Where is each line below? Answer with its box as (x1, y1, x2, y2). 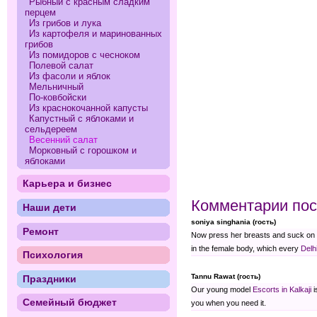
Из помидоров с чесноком (29, 49, 141, 60)
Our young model (191, 284, 253, 294)
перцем (24, 6, 56, 18)
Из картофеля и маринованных (29, 28, 163, 39)
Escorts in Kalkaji (253, 284, 313, 294)
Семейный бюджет (22, 296, 117, 309)
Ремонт (22, 225, 59, 237)
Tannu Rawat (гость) (191, 272, 260, 280)
